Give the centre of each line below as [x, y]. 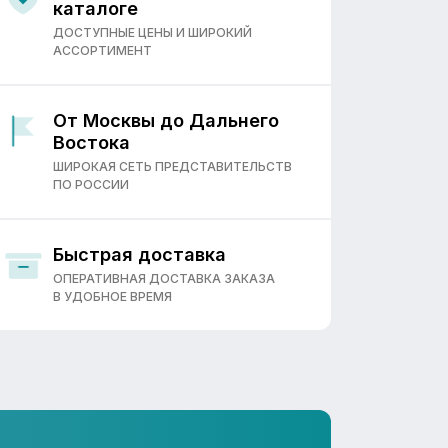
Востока [91, 142]
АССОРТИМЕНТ [102, 50]
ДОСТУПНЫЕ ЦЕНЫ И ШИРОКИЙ [152, 32]
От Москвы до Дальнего [166, 120]
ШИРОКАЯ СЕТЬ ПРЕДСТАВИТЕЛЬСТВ [172, 166]
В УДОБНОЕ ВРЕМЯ [112, 296]
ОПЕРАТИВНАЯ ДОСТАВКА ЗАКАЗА [164, 278]
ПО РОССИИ [91, 184]
